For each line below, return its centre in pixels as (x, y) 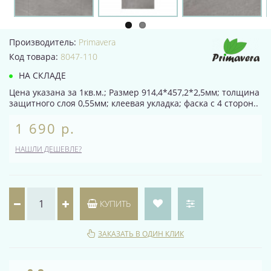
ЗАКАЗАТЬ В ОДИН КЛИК (141, 234)
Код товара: (35, 57)
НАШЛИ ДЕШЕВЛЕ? (48, 149)
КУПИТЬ (114, 204)
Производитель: (44, 42)
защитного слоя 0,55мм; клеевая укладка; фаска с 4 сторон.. (134, 103)
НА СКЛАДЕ (41, 76)
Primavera (97, 42)
